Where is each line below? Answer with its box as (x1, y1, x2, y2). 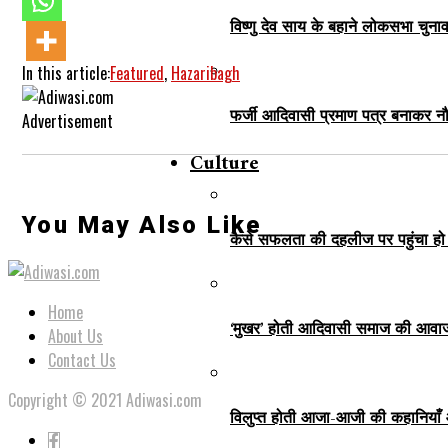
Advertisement (22, 108, 113, 133)
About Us (48, 324, 103, 349)
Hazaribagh (171, 60, 240, 85)
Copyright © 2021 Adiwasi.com (8, 388, 202, 413)
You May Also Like (22, 211, 262, 240)
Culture (190, 147, 259, 182)
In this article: (22, 60, 110, 85)
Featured (110, 60, 164, 85)
